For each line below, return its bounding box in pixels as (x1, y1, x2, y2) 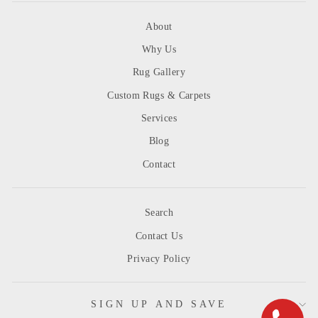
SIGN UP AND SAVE (90, 299, 228, 310)
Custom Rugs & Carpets (107, 89, 211, 101)
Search (144, 207, 174, 219)
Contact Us (135, 230, 183, 241)
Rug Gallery (133, 67, 185, 78)
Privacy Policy (127, 253, 191, 265)
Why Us (141, 43, 177, 55)
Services (141, 113, 177, 124)
